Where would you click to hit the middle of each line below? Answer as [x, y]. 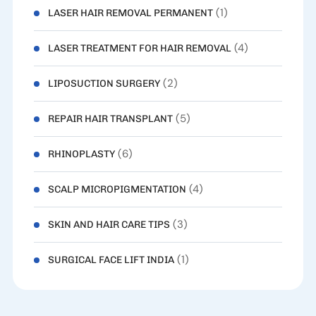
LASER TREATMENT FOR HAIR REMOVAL [139, 49]
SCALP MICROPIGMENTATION [117, 190]
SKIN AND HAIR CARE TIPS [109, 225]
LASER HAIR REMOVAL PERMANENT [130, 13]
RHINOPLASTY [81, 154]
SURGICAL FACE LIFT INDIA [111, 260]
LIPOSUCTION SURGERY [104, 84]
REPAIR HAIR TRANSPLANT [110, 119]
